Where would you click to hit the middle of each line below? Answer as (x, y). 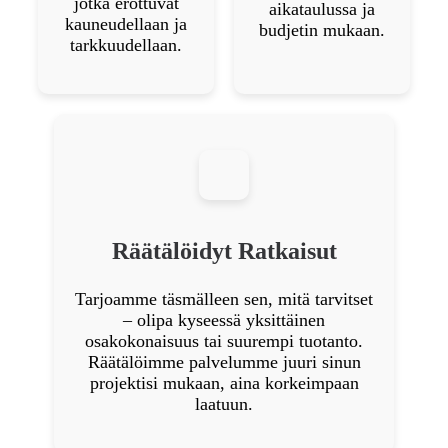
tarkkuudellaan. (126, 44)
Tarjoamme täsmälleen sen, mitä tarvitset (224, 298)
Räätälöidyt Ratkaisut (224, 250)
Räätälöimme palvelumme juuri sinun (224, 361)
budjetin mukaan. (322, 29)
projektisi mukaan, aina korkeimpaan (224, 382)
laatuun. (224, 403)
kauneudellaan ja (126, 23)
